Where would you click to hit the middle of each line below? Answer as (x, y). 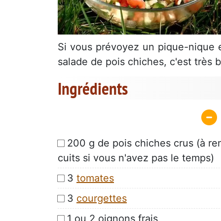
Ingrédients (93, 89)
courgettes (102, 198)
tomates (95, 178)
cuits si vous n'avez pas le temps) (136, 158)
